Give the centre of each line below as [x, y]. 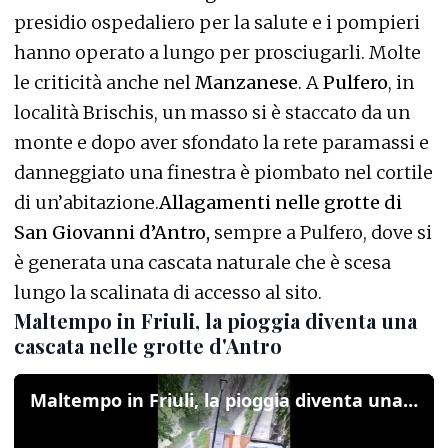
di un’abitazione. [86, 203]
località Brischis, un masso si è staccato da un [212, 113]
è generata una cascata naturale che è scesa [202, 263]
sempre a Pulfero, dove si [321, 233]
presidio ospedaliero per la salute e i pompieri [217, 23]
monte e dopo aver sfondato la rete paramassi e [221, 143]
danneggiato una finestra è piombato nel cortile [223, 173]
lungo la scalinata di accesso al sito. [168, 293]
